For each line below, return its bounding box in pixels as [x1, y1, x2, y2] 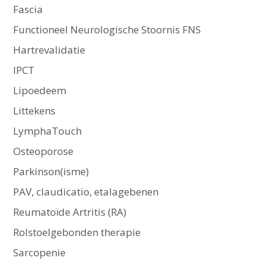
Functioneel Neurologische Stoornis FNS [13, 23, 201, 37]
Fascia [13, 2, 43, 17]
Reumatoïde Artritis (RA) [13, 205, 126, 219]
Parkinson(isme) [13, 164, 89, 179]
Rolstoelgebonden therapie [13, 225, 141, 240]
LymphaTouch [13, 124, 82, 138]
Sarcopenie [13, 246, 66, 260]
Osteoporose [13, 144, 73, 159]
